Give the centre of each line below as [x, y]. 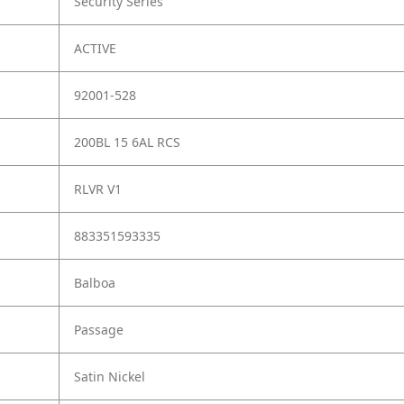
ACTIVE [95, 49]
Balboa [95, 283]
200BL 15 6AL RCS [127, 142]
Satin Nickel [110, 377]
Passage [99, 330]
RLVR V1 [98, 189]
